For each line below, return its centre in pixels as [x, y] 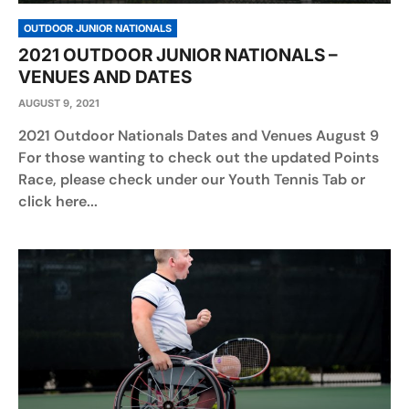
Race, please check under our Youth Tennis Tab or [192, 179]
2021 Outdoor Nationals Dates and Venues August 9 [202, 136]
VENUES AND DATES [105, 77]
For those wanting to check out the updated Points [199, 157]
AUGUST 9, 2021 [59, 103]
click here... [58, 201]
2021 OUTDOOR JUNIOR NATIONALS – [178, 55]
